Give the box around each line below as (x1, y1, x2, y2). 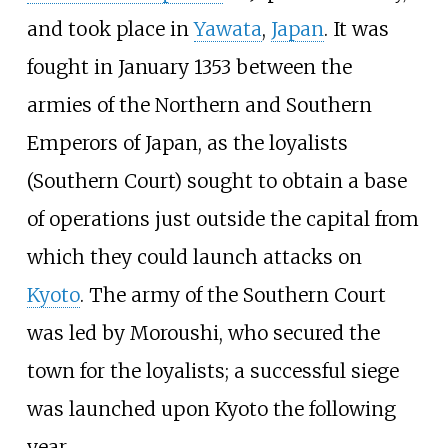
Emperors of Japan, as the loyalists (26, 131, 348, 156)
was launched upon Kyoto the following (26, 397, 396, 422)
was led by (26, 321, 130, 346)
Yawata (193, 17, 262, 42)
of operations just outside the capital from (26, 207, 419, 232)
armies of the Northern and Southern (26, 93, 372, 118)
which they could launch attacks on (26, 245, 362, 270)
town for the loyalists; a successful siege (26, 359, 399, 384)
